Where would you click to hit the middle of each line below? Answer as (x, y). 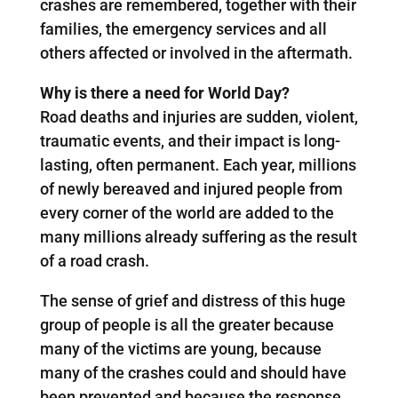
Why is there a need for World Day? (164, 92)
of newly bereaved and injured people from (191, 188)
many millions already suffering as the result (198, 236)
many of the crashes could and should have (193, 372)
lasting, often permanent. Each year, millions (198, 164)
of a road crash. (94, 260)
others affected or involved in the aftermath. (196, 52)
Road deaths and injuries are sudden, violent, (199, 116)
